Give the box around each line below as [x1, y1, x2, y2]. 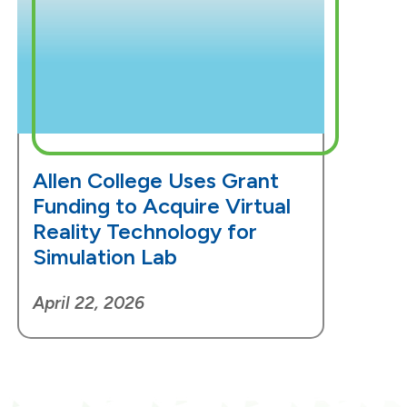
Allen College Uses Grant [33, 167, 280, 194]
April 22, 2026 [33, 293, 145, 314]
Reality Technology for [33, 218, 258, 245]
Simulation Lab [33, 243, 178, 271]
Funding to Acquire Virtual [33, 193, 292, 220]
